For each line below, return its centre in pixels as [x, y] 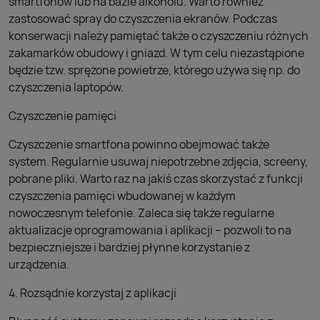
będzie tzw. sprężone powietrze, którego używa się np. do [154, 70]
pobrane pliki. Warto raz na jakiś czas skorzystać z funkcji [156, 179]
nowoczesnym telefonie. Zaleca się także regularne [141, 213]
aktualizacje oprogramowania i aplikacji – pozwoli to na [150, 230]
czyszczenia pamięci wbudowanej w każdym [122, 196]
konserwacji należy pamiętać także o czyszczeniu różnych [159, 36]
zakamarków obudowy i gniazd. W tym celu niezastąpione [156, 53]
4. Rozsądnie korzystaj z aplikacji [92, 293]
